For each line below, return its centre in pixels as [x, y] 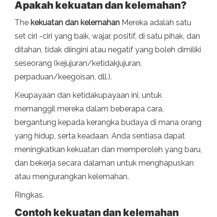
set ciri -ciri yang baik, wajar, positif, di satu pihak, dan [107, 36]
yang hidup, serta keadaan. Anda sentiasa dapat [100, 136]
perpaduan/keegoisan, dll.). [63, 77]
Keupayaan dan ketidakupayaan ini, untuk [88, 95]
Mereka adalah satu [155, 23]
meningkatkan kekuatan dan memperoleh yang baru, [108, 150]
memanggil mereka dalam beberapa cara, [89, 109]
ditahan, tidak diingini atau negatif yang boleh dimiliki [108, 50]
